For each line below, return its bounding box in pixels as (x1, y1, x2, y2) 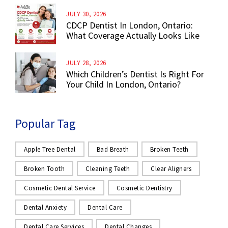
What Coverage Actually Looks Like (66, 30, 199, 42)
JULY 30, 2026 (66, 10, 106, 19)
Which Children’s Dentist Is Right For (66, 68, 204, 80)
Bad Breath (96, 145, 129, 154)
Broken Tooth (24, 164, 65, 174)
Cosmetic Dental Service (24, 184, 96, 193)
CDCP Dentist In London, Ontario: (66, 19, 193, 32)
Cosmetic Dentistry (116, 184, 173, 193)
